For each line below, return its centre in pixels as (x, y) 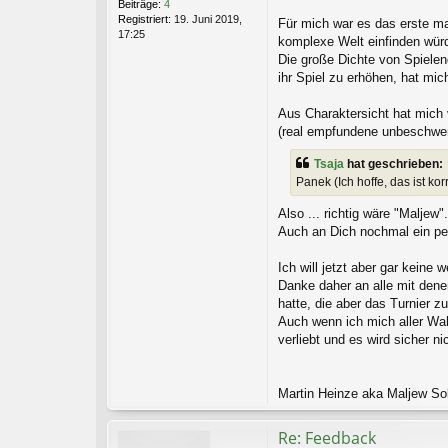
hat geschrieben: (395, 163)
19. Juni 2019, (206, 18)
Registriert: (144, 18)
